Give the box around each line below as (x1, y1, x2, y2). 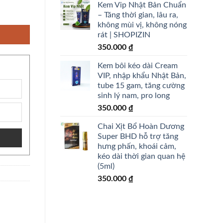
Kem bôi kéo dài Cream (98, 61, 178, 70)
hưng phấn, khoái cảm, (98, 142, 176, 150)
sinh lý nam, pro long (98, 91, 170, 100)
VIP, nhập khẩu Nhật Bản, (98, 71, 186, 80)
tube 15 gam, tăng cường (98, 81, 185, 90)
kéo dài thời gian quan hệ (98, 152, 185, 160)
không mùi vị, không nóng (98, 20, 187, 29)
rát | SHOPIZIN (98, 30, 150, 39)
